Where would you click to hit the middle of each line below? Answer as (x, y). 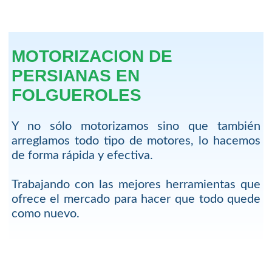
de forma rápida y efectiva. (82, 156)
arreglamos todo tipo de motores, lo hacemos (136, 141)
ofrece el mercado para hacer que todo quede (136, 199)
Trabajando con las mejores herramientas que (136, 185)
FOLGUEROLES (76, 95)
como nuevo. (45, 214)
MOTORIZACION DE (92, 56)
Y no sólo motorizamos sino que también (136, 127)
